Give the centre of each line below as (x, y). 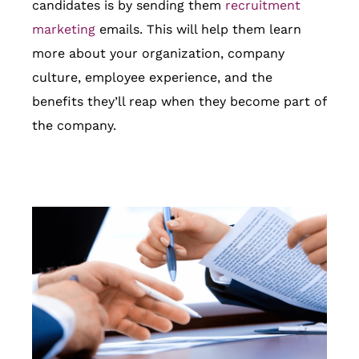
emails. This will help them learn (198, 29)
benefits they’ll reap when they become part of (179, 101)
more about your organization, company (158, 53)
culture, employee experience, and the (152, 77)
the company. (74, 125)
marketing (64, 29)
